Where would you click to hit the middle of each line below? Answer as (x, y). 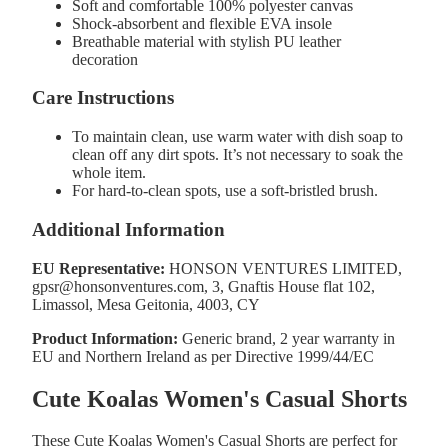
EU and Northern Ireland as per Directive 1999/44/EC (203, 356)
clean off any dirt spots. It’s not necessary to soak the (237, 155)
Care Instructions (103, 98)
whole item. (109, 173)
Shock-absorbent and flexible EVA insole (202, 23)
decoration (105, 59)
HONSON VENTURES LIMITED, (283, 268)
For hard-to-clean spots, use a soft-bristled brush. (225, 191)
